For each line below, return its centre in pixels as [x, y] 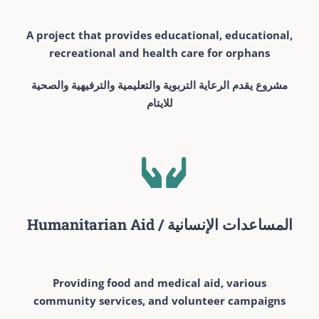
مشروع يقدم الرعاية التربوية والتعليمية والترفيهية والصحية [159, 84]
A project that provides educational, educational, [159, 35]
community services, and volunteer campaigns [159, 300]
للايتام [159, 102]
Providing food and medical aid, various [159, 282]
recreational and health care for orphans [159, 52]
